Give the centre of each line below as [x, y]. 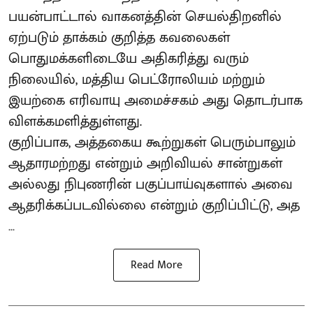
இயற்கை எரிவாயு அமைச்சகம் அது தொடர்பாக [155, 100]
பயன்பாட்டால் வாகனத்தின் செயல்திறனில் [145, 16]
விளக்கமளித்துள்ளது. [75, 121]
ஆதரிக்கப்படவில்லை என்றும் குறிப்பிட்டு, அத [154, 205]
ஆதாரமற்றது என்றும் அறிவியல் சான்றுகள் [145, 163]
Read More [156, 265]
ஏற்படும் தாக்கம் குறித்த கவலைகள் [119, 37]
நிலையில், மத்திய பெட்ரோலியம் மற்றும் [137, 79]
